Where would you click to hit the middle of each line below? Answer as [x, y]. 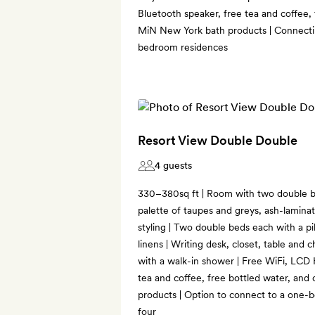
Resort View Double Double [218, 140]
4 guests [173, 165]
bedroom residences [183, 47]
